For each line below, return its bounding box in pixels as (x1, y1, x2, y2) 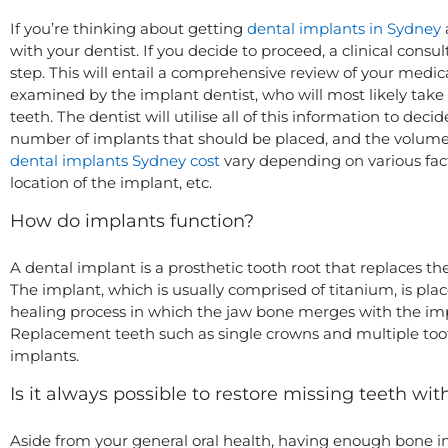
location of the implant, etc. (10, 172, 212, 192)
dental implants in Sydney (247, 18, 441, 38)
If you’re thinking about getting (10, 18, 247, 38)
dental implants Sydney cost (10, 150, 220, 170)
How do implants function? (10, 210, 254, 233)
